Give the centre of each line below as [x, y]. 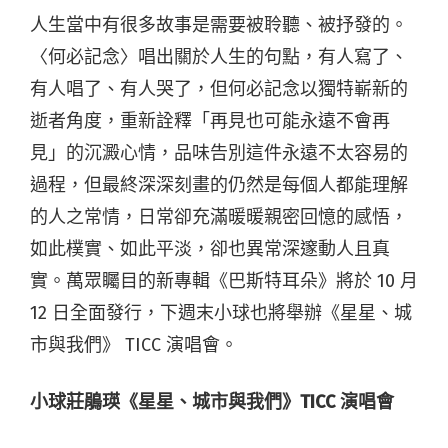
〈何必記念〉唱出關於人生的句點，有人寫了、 [219, 57]
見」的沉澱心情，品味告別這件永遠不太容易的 [219, 153]
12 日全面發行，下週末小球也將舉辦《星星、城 [221, 313]
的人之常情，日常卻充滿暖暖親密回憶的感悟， [219, 217]
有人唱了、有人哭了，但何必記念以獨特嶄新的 [219, 89]
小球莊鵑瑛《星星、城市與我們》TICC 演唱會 [212, 402]
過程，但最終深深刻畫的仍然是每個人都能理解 [219, 185]
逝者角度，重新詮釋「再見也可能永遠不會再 [210, 121]
